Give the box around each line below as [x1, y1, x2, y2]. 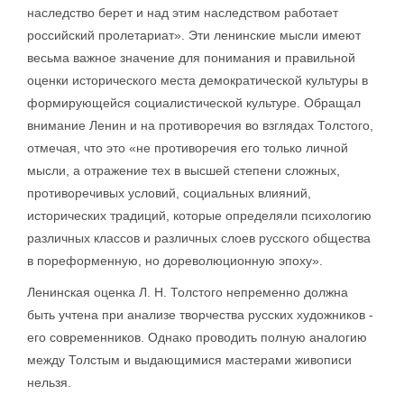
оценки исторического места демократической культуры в [27, 73, 368, 87]
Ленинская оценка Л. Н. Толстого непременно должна [27, 285, 348, 299]
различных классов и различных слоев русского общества [27, 231, 371, 245]
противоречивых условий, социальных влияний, [27, 186, 311, 200]
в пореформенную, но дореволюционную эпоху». [27, 253, 323, 268]
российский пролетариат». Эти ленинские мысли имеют [27, 28, 361, 42]
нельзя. [27, 375, 71, 390]
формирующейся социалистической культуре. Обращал [27, 96, 361, 110]
